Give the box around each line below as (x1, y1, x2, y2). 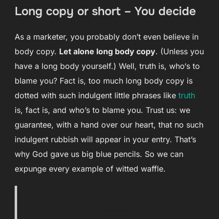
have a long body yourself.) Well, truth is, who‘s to (15, 61, 200, 71)
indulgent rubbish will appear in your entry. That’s (15, 134, 196, 145)
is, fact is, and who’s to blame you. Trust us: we (15, 105, 190, 115)
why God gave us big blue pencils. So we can (15, 149, 183, 159)
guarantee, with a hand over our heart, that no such (15, 120, 203, 130)
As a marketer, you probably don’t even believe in (15, 32, 198, 42)
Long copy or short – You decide (15, 4, 196, 19)
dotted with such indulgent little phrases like (15, 90, 178, 101)
